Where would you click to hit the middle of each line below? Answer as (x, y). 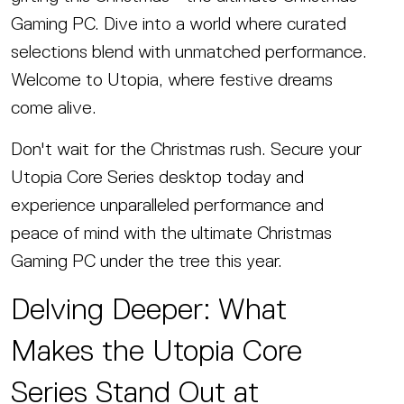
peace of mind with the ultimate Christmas (171, 232)
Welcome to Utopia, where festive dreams (172, 79)
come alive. (54, 107)
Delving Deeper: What (149, 308)
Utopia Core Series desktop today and (157, 176)
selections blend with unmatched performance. (189, 51)
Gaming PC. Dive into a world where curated (179, 23)
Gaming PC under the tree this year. (147, 260)
